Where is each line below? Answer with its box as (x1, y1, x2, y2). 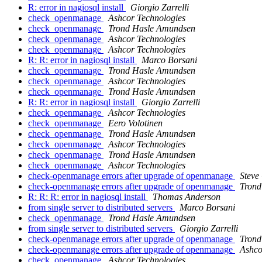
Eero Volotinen (108, 118, 163, 129)
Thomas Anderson (153, 192, 220, 202)
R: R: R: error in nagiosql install (28, 192, 148, 202)
